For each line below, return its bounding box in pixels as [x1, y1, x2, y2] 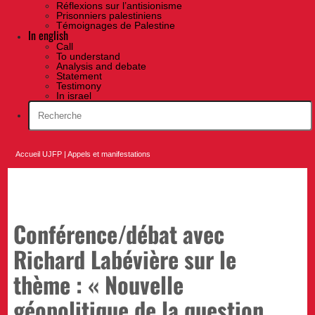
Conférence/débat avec [13, 216, 225, 250]
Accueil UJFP [15, 150, 63, 159]
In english [28, 27, 68, 44]
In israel [56, 90, 91, 102]
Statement [56, 70, 102, 82]
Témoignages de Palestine [56, 20, 175, 32]
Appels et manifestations [67, 150, 151, 159]
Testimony [56, 80, 101, 92]
